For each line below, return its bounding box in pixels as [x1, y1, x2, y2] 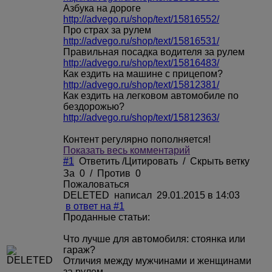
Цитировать [124, 155, 178, 166]
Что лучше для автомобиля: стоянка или [63, 233, 245, 244]
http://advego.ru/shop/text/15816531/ [63, 35, 219, 46]
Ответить [79, 155, 120, 166]
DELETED [63, 189, 112, 200]
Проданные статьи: [63, 211, 150, 222]
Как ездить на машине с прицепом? [63, 68, 223, 79]
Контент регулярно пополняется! [63, 134, 211, 144]
